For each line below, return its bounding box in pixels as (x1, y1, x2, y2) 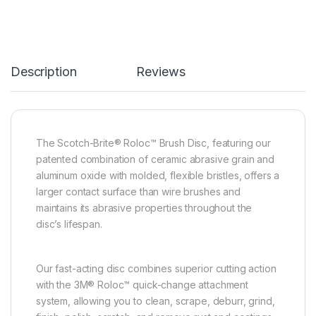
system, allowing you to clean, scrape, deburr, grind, (36, 295, 275, 308)
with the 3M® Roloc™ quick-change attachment (36, 279, 248, 291)
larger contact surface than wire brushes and (36, 186, 241, 198)
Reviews (136, 64, 186, 80)
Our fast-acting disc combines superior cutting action (36, 262, 276, 275)
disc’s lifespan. (36, 218, 102, 231)
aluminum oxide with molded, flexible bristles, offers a (36, 169, 280, 182)
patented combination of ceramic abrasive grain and (36, 153, 274, 166)
